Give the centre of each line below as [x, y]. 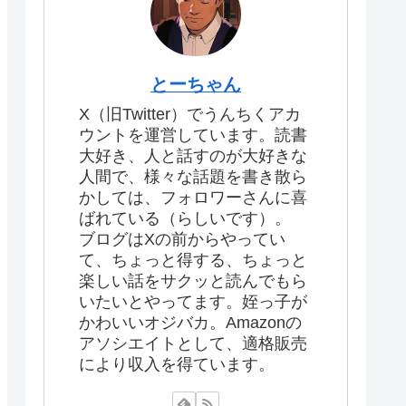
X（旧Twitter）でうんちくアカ [190, 115]
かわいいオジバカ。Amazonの [190, 323]
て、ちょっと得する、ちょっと [193, 261]
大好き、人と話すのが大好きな [193, 156]
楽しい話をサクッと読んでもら [193, 281]
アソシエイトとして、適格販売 [193, 344]
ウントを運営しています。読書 [193, 135]
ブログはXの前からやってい [182, 240]
